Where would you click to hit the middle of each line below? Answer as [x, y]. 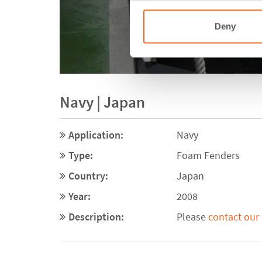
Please [192, 217]
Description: [96, 217]
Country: [88, 176]
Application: [96, 135]
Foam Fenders [208, 155]
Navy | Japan [102, 102]
